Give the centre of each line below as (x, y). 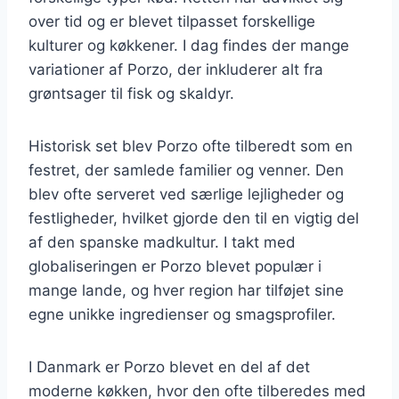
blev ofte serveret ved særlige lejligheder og (186, 194)
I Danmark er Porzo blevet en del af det (169, 366)
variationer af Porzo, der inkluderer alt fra (176, 69)
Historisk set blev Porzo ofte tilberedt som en (191, 146)
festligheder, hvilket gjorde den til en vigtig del (194, 218)
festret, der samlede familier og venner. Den (186, 170)
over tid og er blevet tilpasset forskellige (172, 21)
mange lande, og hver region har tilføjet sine (186, 290)
